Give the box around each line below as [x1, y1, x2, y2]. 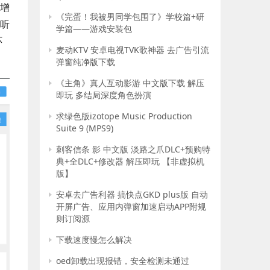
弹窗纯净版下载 [56, 56, 115, 67]
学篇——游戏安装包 [56, 23, 132, 34]
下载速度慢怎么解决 [56, 234, 132, 245]
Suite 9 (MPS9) [56, 122, 113, 134]
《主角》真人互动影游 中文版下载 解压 [56, 77, 204, 89]
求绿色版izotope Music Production [56, 110, 192, 122]
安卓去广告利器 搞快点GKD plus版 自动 [56, 189, 208, 200]
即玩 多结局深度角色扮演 [56, 89, 151, 101]
